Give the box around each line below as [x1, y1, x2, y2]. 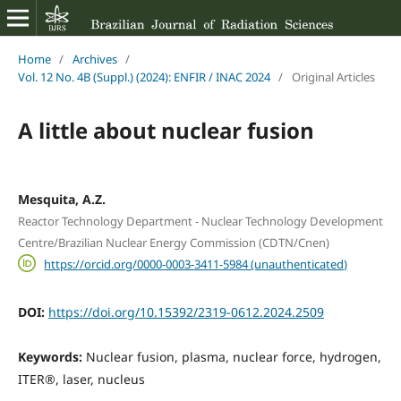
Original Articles [291, 68, 375, 85]
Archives [72, 50, 117, 67]
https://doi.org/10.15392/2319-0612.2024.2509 [47, 303, 324, 321]
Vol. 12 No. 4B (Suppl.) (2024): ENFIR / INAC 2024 [17, 68, 270, 85]
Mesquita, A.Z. [17, 190, 106, 208]
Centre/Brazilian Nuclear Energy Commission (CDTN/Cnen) [17, 234, 329, 251]
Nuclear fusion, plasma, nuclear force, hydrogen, [85, 348, 381, 366]
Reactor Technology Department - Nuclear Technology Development [17, 212, 383, 229]
